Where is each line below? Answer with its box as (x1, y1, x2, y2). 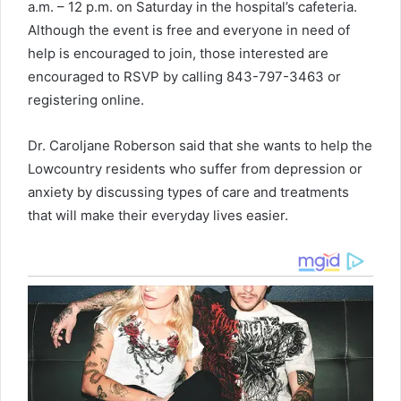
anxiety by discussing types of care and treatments (28, 183, 349, 201)
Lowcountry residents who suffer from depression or (28, 160, 363, 178)
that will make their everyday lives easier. (28, 207, 288, 225)
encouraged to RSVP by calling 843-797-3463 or (28, 68, 341, 86)
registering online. (28, 91, 144, 109)
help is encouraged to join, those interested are (28, 45, 328, 63)
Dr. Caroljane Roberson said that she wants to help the (28, 137, 372, 155)
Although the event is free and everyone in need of (28, 21, 350, 39)
